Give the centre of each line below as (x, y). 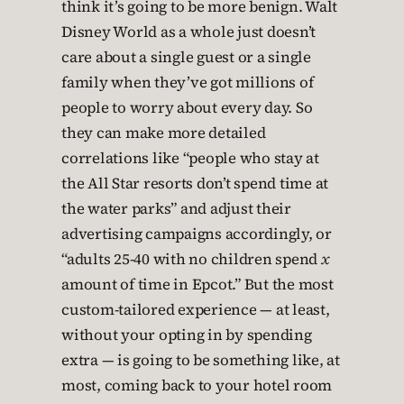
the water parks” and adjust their (176, 209)
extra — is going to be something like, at (201, 360)
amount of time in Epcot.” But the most (197, 285)
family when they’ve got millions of (188, 83)
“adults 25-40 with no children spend (191, 259)
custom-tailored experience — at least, (196, 310)
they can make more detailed (164, 133)
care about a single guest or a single (186, 57)
